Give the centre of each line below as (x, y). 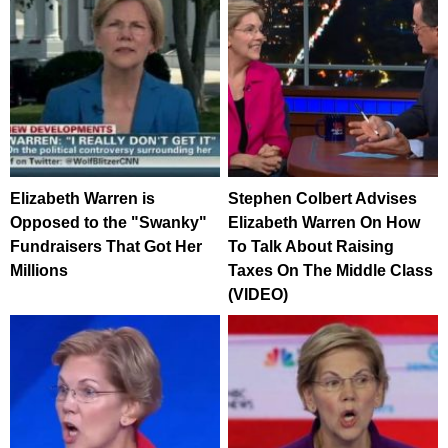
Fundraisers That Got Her (106, 246)
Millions (39, 270)
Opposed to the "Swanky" (108, 222)
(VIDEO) (258, 294)
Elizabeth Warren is (82, 198)
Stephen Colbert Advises (323, 198)
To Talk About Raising (311, 246)
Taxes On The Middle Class (331, 270)
